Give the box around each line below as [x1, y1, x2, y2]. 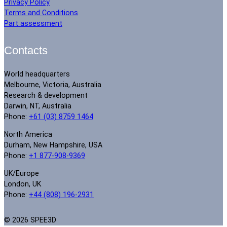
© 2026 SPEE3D [4, 215, 56, 224]
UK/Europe [4, 169, 39, 178]
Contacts [4, 44, 48, 57]
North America [4, 130, 52, 138]
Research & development [4, 91, 88, 99]
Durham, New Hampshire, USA [4, 140, 102, 149]
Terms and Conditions [4, 8, 78, 17]
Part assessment [4, 19, 62, 27]
